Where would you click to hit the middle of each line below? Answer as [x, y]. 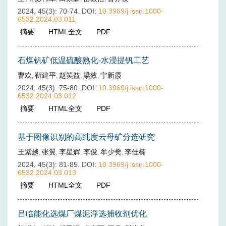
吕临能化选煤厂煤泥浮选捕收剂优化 [82, 214]
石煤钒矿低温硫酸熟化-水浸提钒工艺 [83, 60]
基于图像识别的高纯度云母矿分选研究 [86, 137]
